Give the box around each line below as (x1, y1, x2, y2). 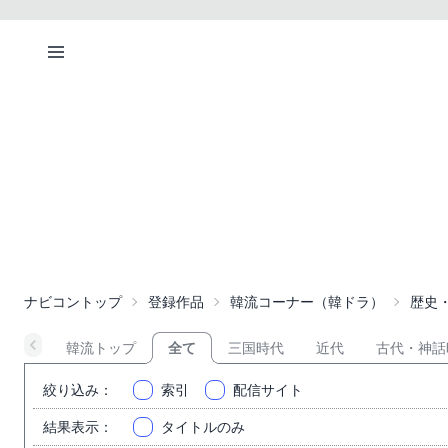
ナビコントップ (24, 294, 122, 310)
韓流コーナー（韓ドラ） (230, 294, 384, 310)
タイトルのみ (161, 419, 245, 435)
